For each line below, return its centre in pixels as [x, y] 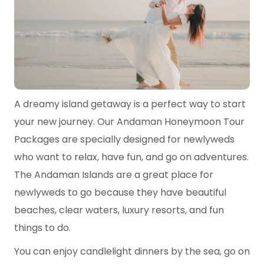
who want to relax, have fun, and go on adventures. [131, 157]
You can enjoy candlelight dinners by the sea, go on [132, 252]
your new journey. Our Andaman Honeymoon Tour [129, 122]
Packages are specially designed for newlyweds [124, 140]
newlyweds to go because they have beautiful [120, 193]
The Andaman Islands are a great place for [114, 175]
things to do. [42, 228]
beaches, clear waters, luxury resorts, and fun [119, 210]
